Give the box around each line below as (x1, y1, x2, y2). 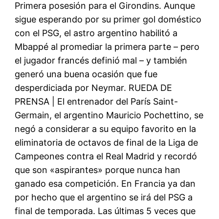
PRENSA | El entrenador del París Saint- (15, 96, 178, 107)
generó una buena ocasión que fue (15, 68, 158, 79)
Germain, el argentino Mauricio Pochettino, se (15, 109, 204, 120)
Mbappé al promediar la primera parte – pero (15, 41, 200, 52)
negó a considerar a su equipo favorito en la (15, 123, 197, 134)
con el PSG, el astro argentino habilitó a (15, 27, 178, 38)
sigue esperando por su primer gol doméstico (15, 14, 202, 24)
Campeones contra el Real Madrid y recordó (15, 151, 197, 161)
